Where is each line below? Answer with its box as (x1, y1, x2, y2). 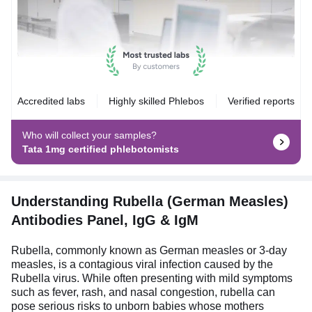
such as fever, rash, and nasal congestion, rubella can (11, 286, 275, 298)
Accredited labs (17, 95, 85, 107)
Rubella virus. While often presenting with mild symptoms (11, 272, 292, 284)
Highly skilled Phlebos (109, 95, 204, 107)
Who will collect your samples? (22, 129, 157, 141)
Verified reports (228, 95, 295, 107)
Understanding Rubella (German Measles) (11, 193, 288, 209)
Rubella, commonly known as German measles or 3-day (11, 244, 287, 256)
